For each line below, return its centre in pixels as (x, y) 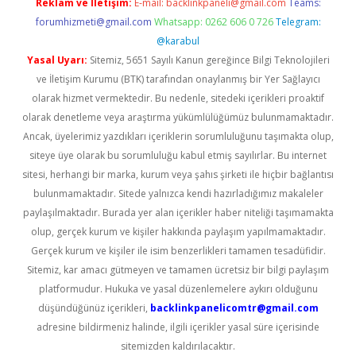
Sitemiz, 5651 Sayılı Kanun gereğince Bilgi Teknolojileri (208, 60)
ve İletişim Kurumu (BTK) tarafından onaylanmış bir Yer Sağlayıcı (178, 79)
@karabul (178, 41)
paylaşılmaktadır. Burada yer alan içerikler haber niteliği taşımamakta (178, 213)
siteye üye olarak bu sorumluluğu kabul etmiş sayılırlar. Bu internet (178, 155)
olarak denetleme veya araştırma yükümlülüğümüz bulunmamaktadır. (178, 117)
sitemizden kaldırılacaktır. (178, 346)
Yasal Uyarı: (57, 60)
